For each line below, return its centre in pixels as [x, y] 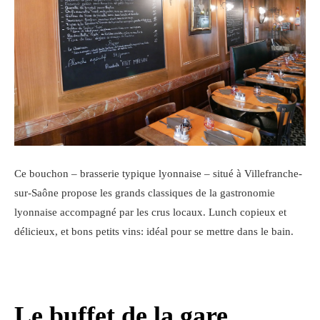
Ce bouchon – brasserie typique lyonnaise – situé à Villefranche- [158, 173]
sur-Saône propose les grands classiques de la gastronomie [145, 192]
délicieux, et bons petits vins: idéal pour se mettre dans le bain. [154, 231]
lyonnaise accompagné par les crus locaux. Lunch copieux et [150, 212]
